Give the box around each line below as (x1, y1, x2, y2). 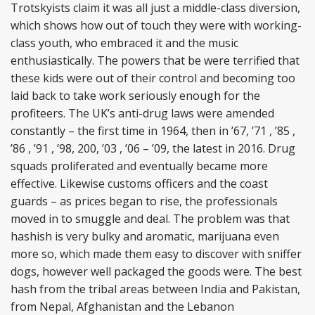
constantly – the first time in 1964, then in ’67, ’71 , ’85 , (11, 123, 295, 139)
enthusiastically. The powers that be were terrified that (11, 53, 300, 68)
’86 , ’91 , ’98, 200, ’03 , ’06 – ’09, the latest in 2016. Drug (11, 141, 295, 156)
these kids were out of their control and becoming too (11, 70, 295, 86)
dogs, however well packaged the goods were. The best (11, 264, 302, 279)
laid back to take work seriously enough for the (11, 88, 260, 103)
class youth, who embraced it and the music (11, 35, 238, 51)
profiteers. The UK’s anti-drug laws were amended (11, 105, 274, 121)
